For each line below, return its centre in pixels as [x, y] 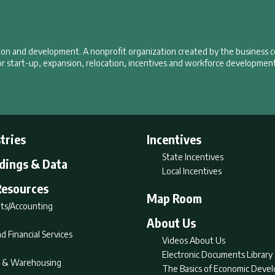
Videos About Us [194, 240]
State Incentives [193, 157]
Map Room [174, 198]
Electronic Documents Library [217, 254]
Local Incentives [192, 171]
